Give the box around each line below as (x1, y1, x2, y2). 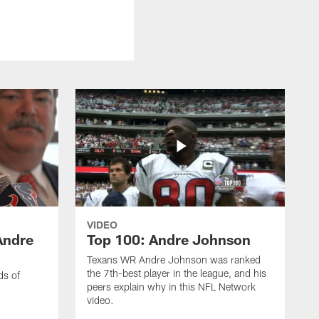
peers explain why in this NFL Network (87, 280, 256, 293)
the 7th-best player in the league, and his (87, 266, 266, 279)
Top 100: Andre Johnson (87, 230, 251, 248)
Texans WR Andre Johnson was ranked (87, 253, 261, 266)
